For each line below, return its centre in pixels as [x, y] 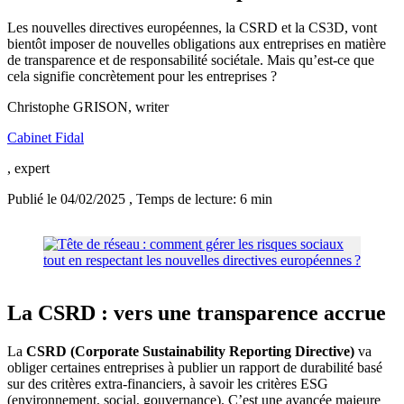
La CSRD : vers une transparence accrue [197, 313]
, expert [28, 169]
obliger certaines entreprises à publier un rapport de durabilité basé [195, 368]
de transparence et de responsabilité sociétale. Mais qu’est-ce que [191, 60]
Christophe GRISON [68, 107]
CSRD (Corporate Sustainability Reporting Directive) [190, 352]
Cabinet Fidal [46, 138]
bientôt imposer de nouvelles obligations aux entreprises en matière [197, 44]
